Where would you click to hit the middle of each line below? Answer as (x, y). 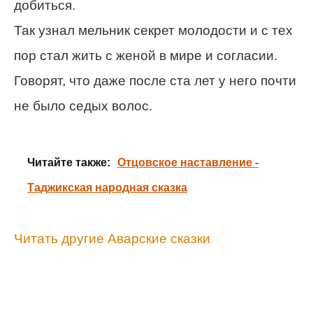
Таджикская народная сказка (107, 188)
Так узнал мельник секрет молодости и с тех (153, 31)
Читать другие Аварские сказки (112, 239)
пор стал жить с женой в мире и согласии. (146, 56)
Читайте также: (69, 163)
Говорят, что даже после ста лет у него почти (155, 81)
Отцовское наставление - (188, 163)
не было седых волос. (83, 106)
